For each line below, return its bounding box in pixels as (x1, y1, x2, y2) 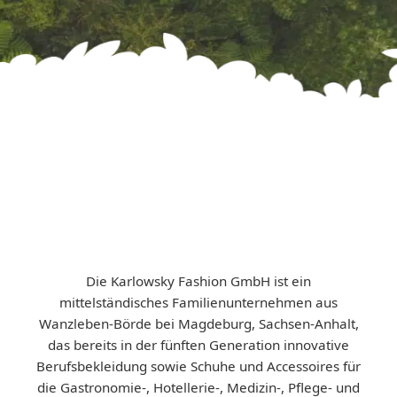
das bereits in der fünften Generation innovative (48, 336, 349, 354)
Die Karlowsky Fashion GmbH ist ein (86, 272, 311, 290)
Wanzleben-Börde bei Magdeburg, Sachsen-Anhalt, (38, 315, 359, 332)
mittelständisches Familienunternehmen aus (59, 293, 338, 311)
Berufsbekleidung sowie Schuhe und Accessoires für (36, 357, 361, 375)
